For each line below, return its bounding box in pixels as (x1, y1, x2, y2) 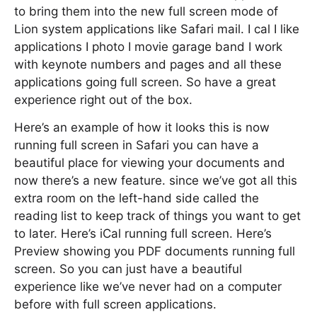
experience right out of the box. (14, 93, 192, 107)
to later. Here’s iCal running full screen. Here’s (14, 226, 272, 241)
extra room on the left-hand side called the (14, 191, 259, 205)
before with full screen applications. (14, 297, 217, 311)
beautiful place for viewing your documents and (14, 156, 285, 170)
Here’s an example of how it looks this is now (14, 120, 270, 134)
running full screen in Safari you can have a (14, 138, 259, 152)
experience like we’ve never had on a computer (14, 279, 282, 294)
